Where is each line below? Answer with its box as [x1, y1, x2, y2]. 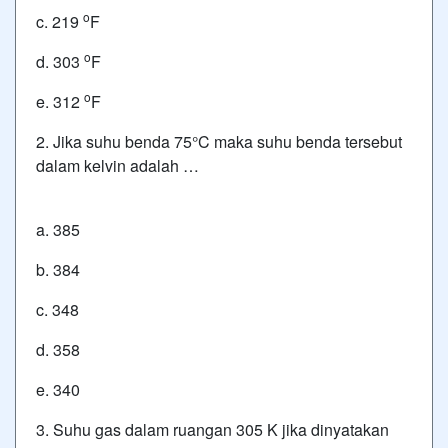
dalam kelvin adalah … [36, 154, 199, 177]
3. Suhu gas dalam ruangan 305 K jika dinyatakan [36, 418, 389, 441]
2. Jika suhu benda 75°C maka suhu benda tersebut [36, 130, 402, 153]
